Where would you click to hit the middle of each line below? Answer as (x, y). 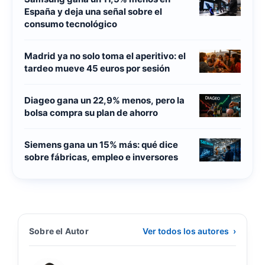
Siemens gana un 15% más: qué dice (101, 145)
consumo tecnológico (71, 24)
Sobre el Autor (59, 231)
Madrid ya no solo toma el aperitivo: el (105, 56)
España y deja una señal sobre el (93, 12)
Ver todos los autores (187, 231)
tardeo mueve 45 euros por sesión (97, 69)
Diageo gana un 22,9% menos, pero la (104, 101)
